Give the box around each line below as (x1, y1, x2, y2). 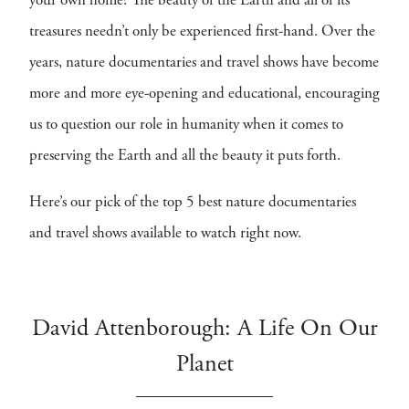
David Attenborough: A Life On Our (31, 318, 378, 341)
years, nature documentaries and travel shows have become (29, 56, 379, 71)
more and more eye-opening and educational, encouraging (29, 87, 380, 102)
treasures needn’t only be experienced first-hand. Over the (29, 25, 375, 40)
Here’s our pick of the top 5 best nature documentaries (29, 195, 356, 211)
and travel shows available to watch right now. (29, 226, 301, 242)
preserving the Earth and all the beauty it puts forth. (29, 149, 341, 164)
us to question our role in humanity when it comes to (29, 118, 343, 133)
